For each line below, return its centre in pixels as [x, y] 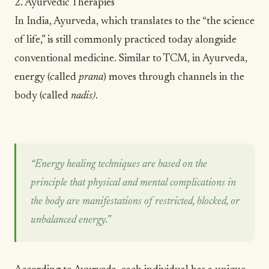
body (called [43, 96]
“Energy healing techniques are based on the [119, 164]
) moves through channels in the [174, 77]
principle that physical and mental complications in [133, 183]
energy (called [47, 77]
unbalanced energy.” [71, 220]
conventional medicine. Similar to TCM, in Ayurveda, [131, 59]
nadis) [83, 96]
